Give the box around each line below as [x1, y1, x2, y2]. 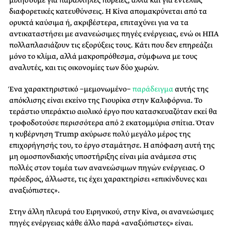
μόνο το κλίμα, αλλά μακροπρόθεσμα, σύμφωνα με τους [9, 51, 197, 61]
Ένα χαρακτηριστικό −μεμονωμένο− [9, 83, 132, 94]
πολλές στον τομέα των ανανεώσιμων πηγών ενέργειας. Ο [9, 162, 205, 173]
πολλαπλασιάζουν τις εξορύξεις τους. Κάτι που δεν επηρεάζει [9, 39, 213, 50]
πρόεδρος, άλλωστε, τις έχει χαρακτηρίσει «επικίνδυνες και [9, 173, 207, 184]
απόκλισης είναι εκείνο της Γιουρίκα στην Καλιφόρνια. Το [9, 95, 202, 105]
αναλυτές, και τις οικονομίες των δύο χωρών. [9, 62, 159, 73]
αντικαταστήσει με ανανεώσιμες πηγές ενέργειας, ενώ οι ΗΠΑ [9, 28, 219, 39]
